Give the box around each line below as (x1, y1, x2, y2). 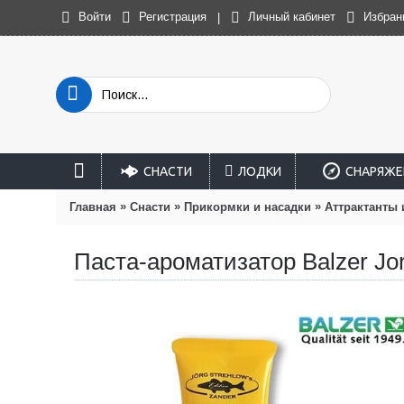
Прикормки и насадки (184, 199, 311, 214)
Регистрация (139, 10, 207, 24)
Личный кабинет (248, 10, 335, 24)
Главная (69, 199, 116, 214)
